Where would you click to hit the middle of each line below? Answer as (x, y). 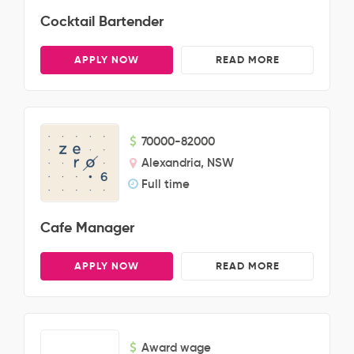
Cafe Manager (88, 227)
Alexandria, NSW (188, 162)
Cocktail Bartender (102, 21)
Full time (166, 184)
